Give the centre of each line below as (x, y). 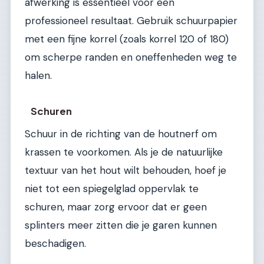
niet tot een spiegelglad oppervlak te (112, 188)
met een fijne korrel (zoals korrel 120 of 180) (127, 39)
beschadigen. (55, 243)
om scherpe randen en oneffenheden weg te (131, 57)
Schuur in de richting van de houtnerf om (121, 133)
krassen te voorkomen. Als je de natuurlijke (124, 152)
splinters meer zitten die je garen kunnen (121, 225)
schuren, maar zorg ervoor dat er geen (116, 207)
